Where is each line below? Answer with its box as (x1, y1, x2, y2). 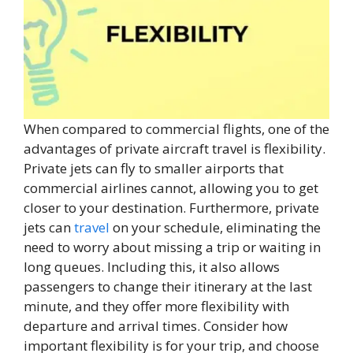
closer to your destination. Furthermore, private (24, 198, 319, 217)
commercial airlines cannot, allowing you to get (24, 178, 318, 197)
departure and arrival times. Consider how (24, 316, 288, 335)
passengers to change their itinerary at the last (24, 277, 312, 295)
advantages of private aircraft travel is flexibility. (24, 139, 325, 158)
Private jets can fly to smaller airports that (24, 158, 284, 177)
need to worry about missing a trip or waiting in (24, 237, 321, 256)
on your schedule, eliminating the (113, 217, 321, 236)
